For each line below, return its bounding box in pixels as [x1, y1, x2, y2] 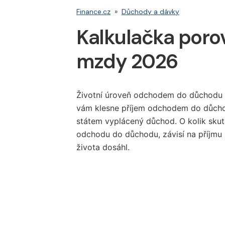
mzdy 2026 [76, 48, 178, 74]
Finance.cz [76, 7, 110, 16]
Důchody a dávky [122, 7, 179, 16]
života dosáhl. [76, 142, 130, 152]
